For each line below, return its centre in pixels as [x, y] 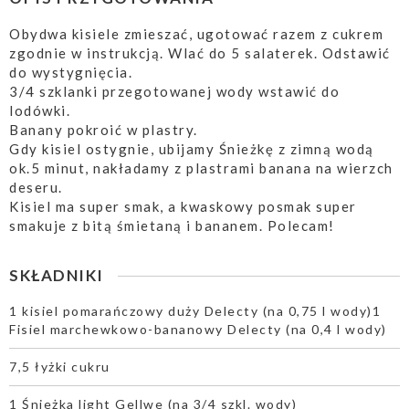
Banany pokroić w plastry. [104, 129]
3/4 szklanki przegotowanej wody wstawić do [174, 91]
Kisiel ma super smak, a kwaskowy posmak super [183, 206]
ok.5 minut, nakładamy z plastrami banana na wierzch [201, 168]
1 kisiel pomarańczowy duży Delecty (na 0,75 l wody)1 [195, 310]
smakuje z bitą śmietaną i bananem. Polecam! [172, 225]
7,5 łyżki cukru [60, 366]
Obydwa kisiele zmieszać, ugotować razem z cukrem [196, 33]
